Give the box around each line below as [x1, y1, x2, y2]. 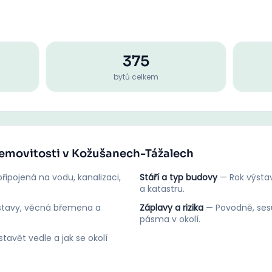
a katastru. [140, 183, 185, 195]
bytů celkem [114, 72, 158, 82]
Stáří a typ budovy [140, 171, 217, 183]
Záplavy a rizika [140, 202, 203, 214]
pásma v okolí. [140, 213, 200, 225]
